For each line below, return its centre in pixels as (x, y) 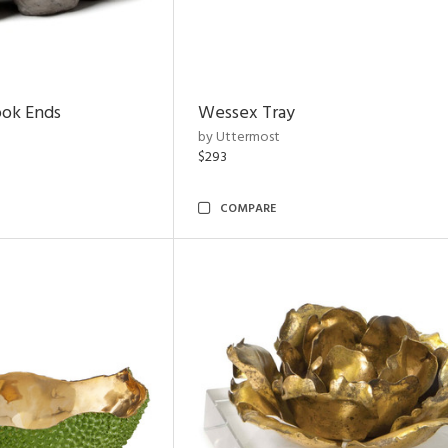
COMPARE (248, 209)
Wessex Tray (246, 113)
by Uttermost (239, 137)
